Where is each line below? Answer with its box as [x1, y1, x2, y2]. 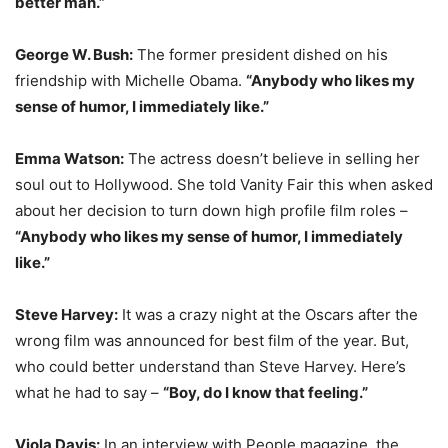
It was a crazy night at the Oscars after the [118, 305, 418, 324]
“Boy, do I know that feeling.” [163, 383, 368, 402]
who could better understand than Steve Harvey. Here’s [15, 357, 406, 376]
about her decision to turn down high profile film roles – [15, 201, 408, 220]
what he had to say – [15, 383, 163, 402]
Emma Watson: [15, 149, 124, 168]
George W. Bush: [15, 45, 133, 64]
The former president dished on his [133, 45, 388, 64]
